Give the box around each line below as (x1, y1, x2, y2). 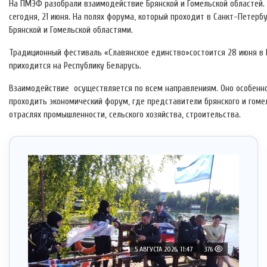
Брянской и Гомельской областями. (9, 25, 133, 36)
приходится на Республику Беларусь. (9, 61, 141, 72)
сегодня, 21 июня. (9, 12, 73, 23)
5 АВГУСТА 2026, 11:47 (135, 245, 193, 254)
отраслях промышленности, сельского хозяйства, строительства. (9, 110, 241, 120)
